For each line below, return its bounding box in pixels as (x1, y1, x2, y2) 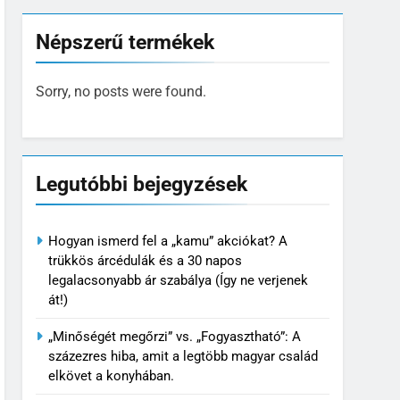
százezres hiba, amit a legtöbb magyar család (48, 348, 318, 365)
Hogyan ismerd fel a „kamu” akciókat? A (48, 233, 287, 250)
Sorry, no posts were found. (36, 83, 206, 101)
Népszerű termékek (36, 29, 214, 55)
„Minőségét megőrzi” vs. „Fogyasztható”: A (48, 329, 301, 346)
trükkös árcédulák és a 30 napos (48, 253, 242, 270)
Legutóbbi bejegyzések (36, 171, 247, 197)
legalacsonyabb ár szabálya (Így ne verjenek (48, 272, 308, 289)
